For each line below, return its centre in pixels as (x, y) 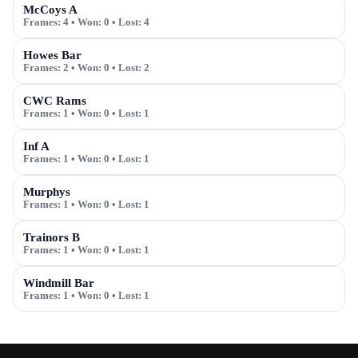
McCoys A (50, 10)
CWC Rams (55, 101)
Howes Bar (52, 55)
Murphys (47, 192)
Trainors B (52, 237)
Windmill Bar (59, 283)
